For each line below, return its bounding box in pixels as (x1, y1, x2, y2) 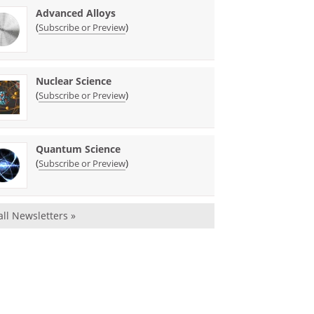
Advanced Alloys (36, 6, 116, 20)
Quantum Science (36, 142, 121, 156)
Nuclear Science (36, 74, 112, 88)
